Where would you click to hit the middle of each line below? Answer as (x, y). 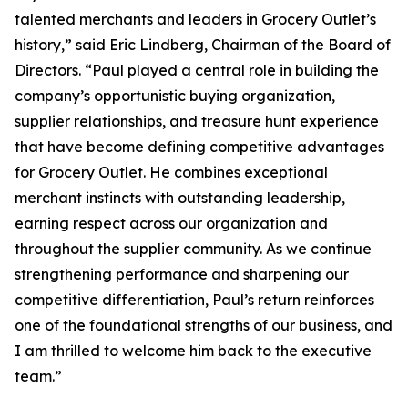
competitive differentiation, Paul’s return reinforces (194, 300)
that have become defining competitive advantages (199, 147)
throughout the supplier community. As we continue (193, 249)
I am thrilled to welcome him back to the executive (193, 351)
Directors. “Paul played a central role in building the (197, 70)
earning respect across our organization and (171, 223)
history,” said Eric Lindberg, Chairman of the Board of (203, 45)
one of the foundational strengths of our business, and (204, 325)
